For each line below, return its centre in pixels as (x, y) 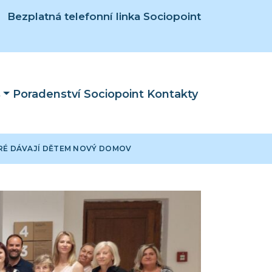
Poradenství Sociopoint (78, 94)
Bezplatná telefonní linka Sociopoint (104, 16)
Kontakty (172, 94)
